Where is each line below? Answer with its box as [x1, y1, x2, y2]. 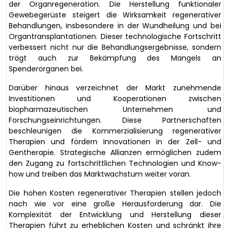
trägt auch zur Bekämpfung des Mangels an [9, 53, 221, 64]
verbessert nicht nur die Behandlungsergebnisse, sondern [9, 42, 221, 53]
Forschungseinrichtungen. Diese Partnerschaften [9, 115, 221, 126]
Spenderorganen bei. [9, 64, 83, 74]
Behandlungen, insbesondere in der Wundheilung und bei [9, 21, 221, 31]
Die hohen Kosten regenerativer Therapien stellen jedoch [9, 188, 221, 199]
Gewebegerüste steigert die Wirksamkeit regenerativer [9, 10, 221, 21]
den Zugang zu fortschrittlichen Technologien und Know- [9, 158, 221, 169]
